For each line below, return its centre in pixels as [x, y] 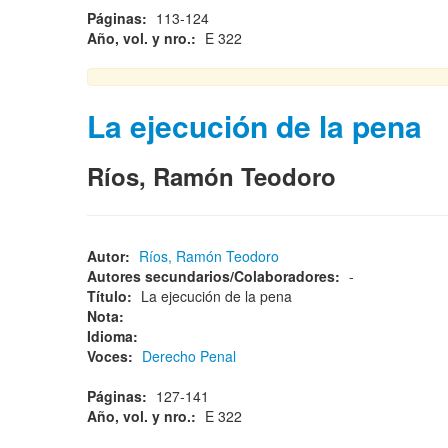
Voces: [112, 356]
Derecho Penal [189, 356]
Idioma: [114, 336]
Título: [111, 296]
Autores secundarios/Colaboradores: [215, 276]
